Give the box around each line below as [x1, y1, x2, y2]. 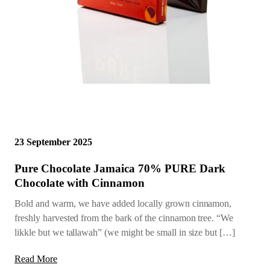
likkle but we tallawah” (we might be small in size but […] [14, 227, 236, 238]
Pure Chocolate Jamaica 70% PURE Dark [14, 162, 225, 175]
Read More [14, 254, 57, 265]
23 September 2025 [14, 137, 92, 148]
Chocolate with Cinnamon [14, 177, 145, 190]
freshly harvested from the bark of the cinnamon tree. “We [14, 213, 234, 224]
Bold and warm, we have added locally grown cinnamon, [14, 198, 232, 209]
